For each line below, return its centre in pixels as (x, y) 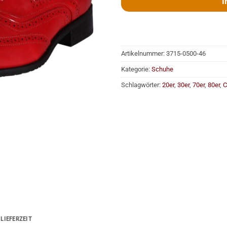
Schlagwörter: (142, 85)
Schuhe (162, 69)
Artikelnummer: (144, 54)
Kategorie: (136, 69)
